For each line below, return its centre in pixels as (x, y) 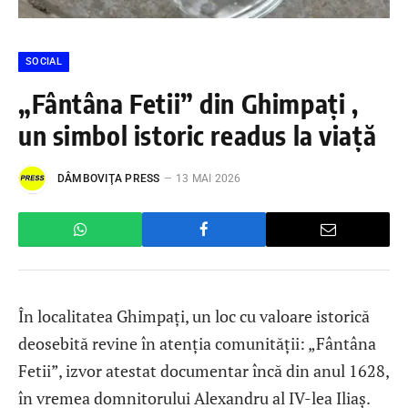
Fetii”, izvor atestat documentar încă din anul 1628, (204, 370)
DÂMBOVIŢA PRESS (109, 179)
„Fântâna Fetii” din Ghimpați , (191, 102)
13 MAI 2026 (208, 179)
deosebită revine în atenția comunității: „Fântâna (197, 343)
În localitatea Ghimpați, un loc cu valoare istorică (194, 316)
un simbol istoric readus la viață (198, 134)
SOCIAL (44, 61)
